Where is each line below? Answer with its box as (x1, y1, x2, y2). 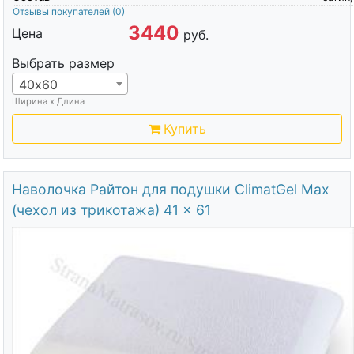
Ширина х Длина (11, 96, 85, 107)
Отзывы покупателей (12, 6, 112, 17)
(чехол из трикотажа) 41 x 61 (11, 201, 211, 219)
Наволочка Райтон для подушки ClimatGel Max (11, 181, 330, 198)
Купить (163, 121, 206, 137)
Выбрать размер (11, 55, 115, 71)
